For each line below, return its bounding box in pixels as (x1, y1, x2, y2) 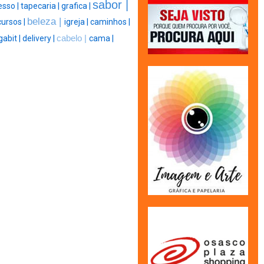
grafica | (61, 1, 93, 11)
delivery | (22, 34, 57, 44)
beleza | (27, 15, 64, 28)
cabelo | (56, 34, 89, 44)
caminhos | (90, 17, 130, 27)
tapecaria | (21, 1, 61, 11)
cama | (88, 34, 114, 44)
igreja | (64, 17, 90, 27)
